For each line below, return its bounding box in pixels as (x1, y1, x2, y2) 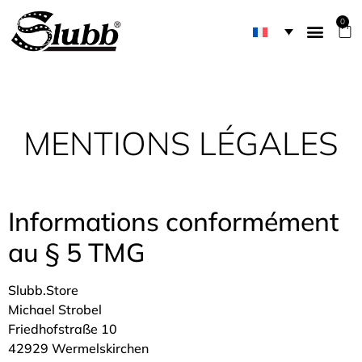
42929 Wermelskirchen (8, 340, 149, 357)
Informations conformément (8, 205, 339, 238)
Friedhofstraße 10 (8, 321, 117, 338)
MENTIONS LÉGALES (23, 123, 339, 164)
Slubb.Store (8, 282, 78, 299)
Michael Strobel (8, 301, 102, 318)
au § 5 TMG (8, 236, 145, 269)
